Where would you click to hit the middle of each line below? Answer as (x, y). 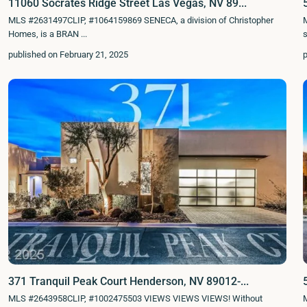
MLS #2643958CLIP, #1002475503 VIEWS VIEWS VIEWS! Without (135, 298)
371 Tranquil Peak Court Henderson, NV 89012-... (128, 281)
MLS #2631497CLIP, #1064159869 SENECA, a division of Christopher (141, 21)
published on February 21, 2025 (68, 55)
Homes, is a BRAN (45, 34)
